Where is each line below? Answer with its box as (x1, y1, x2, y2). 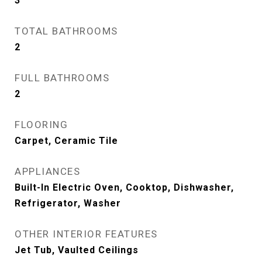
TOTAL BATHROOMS (15, 25, 118, 37)
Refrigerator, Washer (15, 198, 121, 209)
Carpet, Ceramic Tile (15, 135, 118, 146)
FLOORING (15, 119, 68, 130)
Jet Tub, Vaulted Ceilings (15, 244, 139, 256)
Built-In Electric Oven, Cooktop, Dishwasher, (15, 182, 234, 193)
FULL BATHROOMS (15, 72, 109, 84)
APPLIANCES (15, 166, 80, 177)
